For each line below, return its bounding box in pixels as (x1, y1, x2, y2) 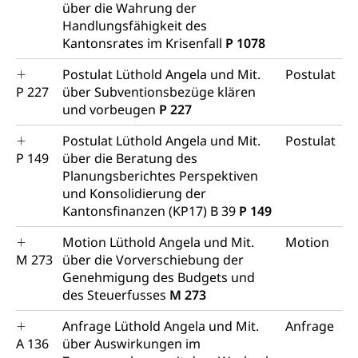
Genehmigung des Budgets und (62, 268, 255, 286)
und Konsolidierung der (62, 185, 206, 202)
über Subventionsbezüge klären (62, 83, 256, 101)
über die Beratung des (62, 149, 197, 167)
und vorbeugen (62, 101, 159, 118)
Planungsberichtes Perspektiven (62, 167, 258, 185)
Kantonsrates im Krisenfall (62, 34, 225, 52)
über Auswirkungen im (62, 335, 201, 352)
